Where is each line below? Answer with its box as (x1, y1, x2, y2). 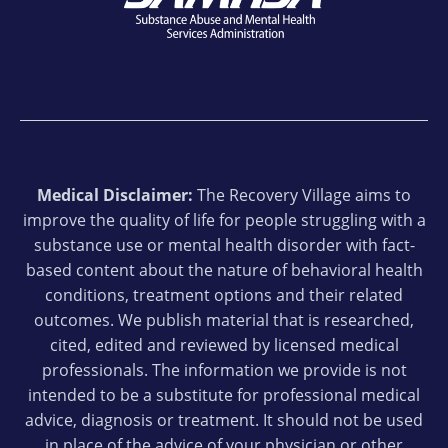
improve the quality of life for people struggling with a (22, 209, 426, 232)
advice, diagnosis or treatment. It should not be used (25, 409, 423, 432)
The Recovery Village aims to (193, 184, 411, 207)
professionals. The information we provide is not (41, 359, 407, 382)
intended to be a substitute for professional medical (28, 384, 420, 407)
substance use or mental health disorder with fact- (33, 234, 415, 257)
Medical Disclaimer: (37, 184, 193, 207)
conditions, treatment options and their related (45, 284, 403, 307)
